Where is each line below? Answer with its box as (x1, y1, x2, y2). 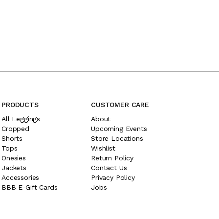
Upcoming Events (91, 125, 147, 132)
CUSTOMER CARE (91, 101, 149, 109)
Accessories (1, 174, 40, 181)
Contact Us (91, 164, 127, 172)
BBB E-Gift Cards (1, 183, 58, 191)
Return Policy (91, 154, 133, 162)
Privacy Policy (91, 174, 135, 181)
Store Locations (91, 134, 143, 142)
